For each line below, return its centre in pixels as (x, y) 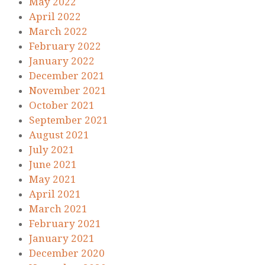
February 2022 (65, 46)
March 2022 (58, 32)
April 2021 (55, 194)
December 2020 (67, 253)
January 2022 (62, 61)
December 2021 (67, 76)
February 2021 (65, 224)
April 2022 (55, 17)
